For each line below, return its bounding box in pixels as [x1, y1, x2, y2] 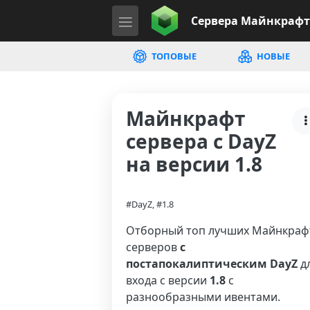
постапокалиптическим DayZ [126, 256, 298, 271]
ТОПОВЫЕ [149, 50, 197, 62]
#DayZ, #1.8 [126, 198, 174, 210]
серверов [126, 239, 180, 255]
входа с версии [126, 273, 210, 288]
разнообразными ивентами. [126, 289, 280, 304]
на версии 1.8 [126, 151, 262, 177]
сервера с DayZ [126, 128, 276, 154]
